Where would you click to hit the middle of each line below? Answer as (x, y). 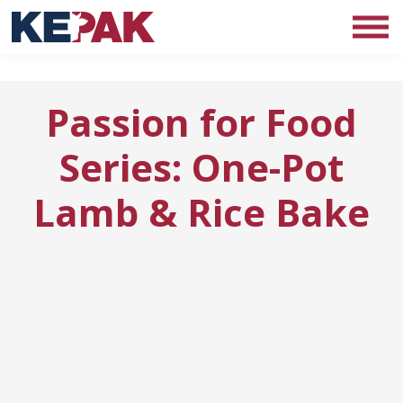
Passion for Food (201, 122)
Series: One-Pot (201, 167)
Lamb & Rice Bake (201, 212)
